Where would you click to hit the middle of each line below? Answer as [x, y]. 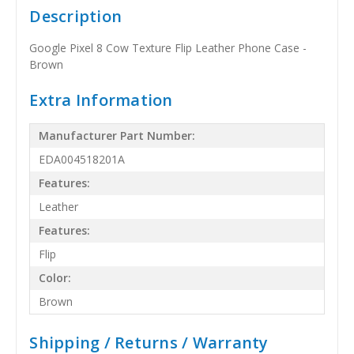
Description [76, 16]
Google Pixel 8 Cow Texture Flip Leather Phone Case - [168, 47]
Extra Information [101, 100]
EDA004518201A [82, 160]
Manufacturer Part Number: [117, 136]
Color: [55, 278]
